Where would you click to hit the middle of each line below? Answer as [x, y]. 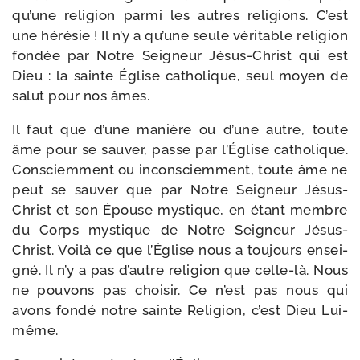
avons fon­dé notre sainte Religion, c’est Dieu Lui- [180, 310]
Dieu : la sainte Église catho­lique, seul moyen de [180, 76]
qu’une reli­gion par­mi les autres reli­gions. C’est [180, 15]
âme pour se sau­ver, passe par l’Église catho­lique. [180, 149]
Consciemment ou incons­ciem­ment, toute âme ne [180, 170]
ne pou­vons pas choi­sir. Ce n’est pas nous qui [180, 290]
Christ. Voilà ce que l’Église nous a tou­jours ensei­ [180, 250]
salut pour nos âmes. [81, 96]
